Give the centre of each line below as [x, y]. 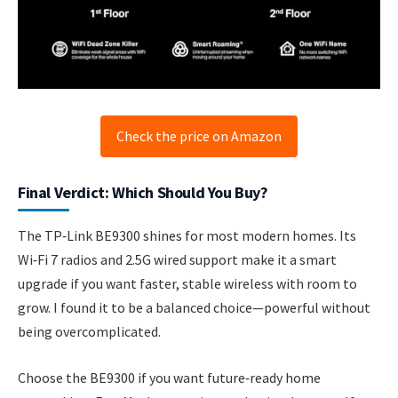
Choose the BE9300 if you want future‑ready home [169, 377]
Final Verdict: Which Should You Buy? [143, 193]
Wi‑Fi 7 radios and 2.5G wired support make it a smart [177, 260]
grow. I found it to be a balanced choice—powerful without [194, 308]
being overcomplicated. [89, 332]
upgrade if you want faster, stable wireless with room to [187, 284]
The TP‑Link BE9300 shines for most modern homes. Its [187, 236]
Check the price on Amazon [199, 136]
